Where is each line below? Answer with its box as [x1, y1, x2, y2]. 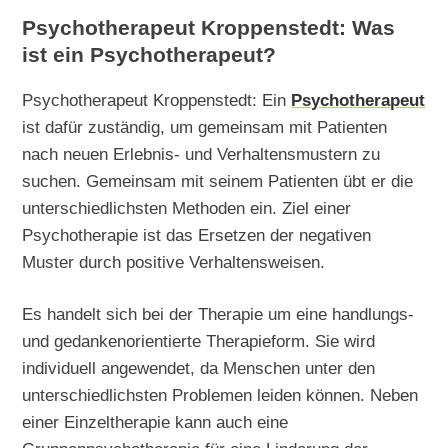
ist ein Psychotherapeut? [22, 43, 277, 68]
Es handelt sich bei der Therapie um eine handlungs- [22, 304, 415, 325]
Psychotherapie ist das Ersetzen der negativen [22, 224, 372, 245]
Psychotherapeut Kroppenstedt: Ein [22, 89, 292, 110]
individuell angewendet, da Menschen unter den [22, 358, 376, 379]
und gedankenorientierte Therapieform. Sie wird [22, 331, 376, 352]
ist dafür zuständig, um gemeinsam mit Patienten [22, 116, 388, 137]
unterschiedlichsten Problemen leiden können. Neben [22, 385, 419, 406]
